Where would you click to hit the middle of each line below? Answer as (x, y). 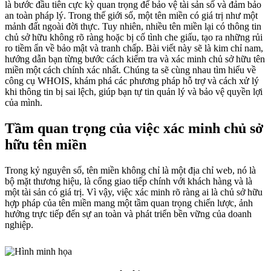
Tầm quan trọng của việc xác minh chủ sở (134, 129)
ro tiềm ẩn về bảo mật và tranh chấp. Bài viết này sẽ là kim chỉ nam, (134, 48)
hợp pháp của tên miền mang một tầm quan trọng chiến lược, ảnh (129, 203)
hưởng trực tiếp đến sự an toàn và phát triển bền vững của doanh (128, 214)
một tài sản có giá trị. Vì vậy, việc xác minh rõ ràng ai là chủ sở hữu (134, 192)
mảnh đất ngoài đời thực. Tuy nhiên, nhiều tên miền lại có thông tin (133, 27)
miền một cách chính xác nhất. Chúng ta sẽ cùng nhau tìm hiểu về (130, 70)
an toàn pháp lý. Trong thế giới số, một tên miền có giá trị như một (131, 16)
